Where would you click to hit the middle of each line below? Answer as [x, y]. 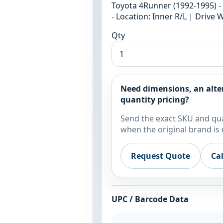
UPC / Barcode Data [150, 199]
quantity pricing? [155, 99]
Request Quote [161, 156]
